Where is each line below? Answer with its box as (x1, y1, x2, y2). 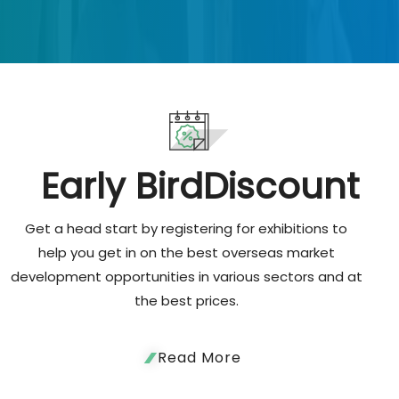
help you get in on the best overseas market (37, 243, 335, 263)
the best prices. (134, 291, 239, 311)
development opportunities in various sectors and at (10, 267, 362, 287)
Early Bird (40, 161, 203, 212)
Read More (158, 347, 241, 369)
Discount (202, 161, 359, 212)
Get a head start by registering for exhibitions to (25, 219, 347, 239)
